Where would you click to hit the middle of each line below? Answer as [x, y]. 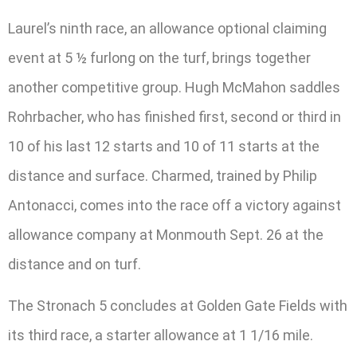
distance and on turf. [75, 265]
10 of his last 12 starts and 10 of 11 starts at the [164, 147]
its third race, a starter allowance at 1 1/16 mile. [161, 335]
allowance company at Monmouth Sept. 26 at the [166, 235]
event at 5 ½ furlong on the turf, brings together [159, 58]
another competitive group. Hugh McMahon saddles [174, 88]
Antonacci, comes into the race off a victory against [175, 206]
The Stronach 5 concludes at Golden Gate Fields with [178, 305]
